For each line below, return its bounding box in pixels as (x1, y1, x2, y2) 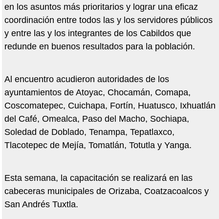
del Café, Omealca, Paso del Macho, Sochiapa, (4, 114, 189, 124)
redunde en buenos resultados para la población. (4, 42, 195, 52)
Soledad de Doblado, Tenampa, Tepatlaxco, (4, 127, 175, 137)
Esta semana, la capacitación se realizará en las (4, 173, 193, 183)
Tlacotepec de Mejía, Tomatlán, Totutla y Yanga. (4, 140, 192, 151)
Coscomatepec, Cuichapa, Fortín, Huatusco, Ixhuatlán (4, 101, 216, 111)
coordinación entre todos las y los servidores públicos (4, 15, 213, 25)
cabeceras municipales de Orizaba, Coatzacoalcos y (4, 186, 209, 197)
